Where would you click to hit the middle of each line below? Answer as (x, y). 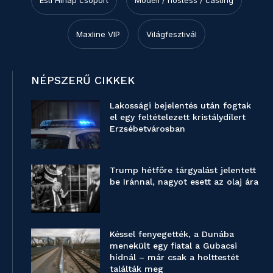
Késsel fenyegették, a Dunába (172, 234)
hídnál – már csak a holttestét (175, 257)
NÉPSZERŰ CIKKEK (83, 80)
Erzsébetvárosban (148, 129)
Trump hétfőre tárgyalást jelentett (183, 170)
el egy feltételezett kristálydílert (178, 117)
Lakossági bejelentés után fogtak (181, 106)
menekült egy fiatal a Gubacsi (174, 245)
